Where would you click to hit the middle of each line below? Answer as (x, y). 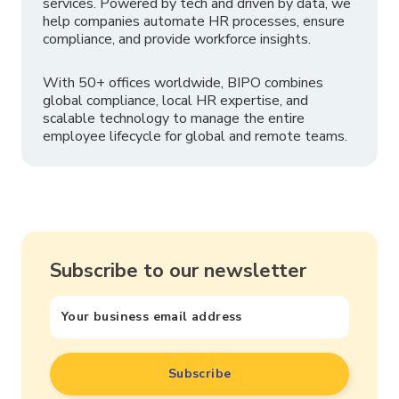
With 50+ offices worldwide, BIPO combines (183, 82)
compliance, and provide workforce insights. (177, 40)
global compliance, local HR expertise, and (175, 100)
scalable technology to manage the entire (174, 118)
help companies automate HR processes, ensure (194, 22)
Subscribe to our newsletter (178, 270)
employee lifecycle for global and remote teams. (197, 136)
